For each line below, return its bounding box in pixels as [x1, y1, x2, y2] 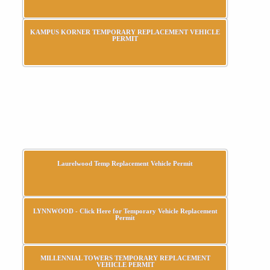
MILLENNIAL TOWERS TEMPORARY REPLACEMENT [40, 254, 210, 262]
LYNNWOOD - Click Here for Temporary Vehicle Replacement [33, 207, 218, 215]
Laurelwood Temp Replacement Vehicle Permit [57, 159, 193, 167]
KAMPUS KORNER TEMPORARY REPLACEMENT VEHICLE [30, 28, 221, 36]
